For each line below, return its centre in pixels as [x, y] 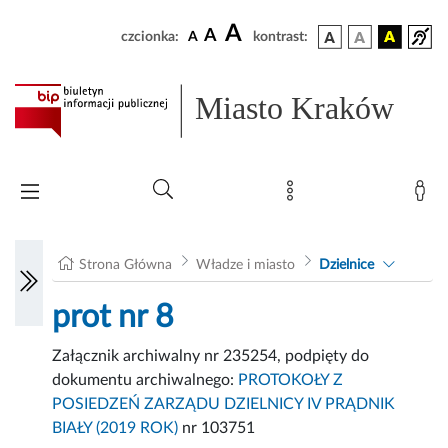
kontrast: [280, 37]
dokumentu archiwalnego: [145, 380]
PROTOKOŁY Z [291, 380]
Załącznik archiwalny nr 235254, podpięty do [211, 356]
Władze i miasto [245, 265]
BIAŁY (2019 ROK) [115, 428]
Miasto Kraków [295, 108]
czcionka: [150, 37]
